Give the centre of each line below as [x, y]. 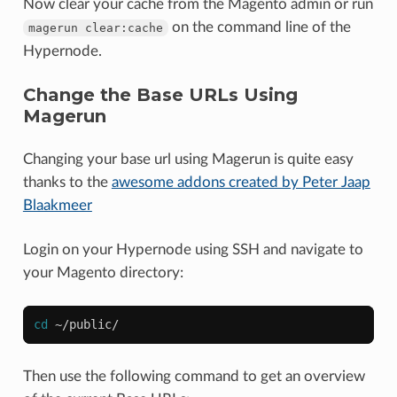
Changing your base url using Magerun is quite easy [188, 159]
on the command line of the [259, 27]
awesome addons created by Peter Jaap [241, 182]
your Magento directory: [103, 272]
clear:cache [124, 27]
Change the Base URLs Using [160, 94]
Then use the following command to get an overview [194, 376]
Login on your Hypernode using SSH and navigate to [193, 249]
